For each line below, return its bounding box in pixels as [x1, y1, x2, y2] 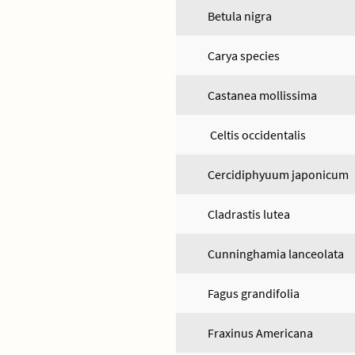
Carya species [208, 48, 280, 63]
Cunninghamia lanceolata [208, 246, 344, 261]
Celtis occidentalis [208, 127, 306, 143]
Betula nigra [208, 8, 272, 24]
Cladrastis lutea [208, 206, 290, 222]
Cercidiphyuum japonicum [208, 166, 349, 182]
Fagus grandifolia [208, 285, 300, 301]
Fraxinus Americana [208, 325, 313, 341]
